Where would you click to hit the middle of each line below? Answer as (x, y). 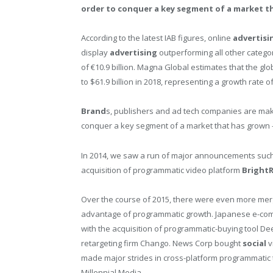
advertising (133, 53)
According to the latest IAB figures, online (157, 38)
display (95, 53)
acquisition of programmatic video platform (161, 170)
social (254, 243)
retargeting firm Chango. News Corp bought (162, 243)
